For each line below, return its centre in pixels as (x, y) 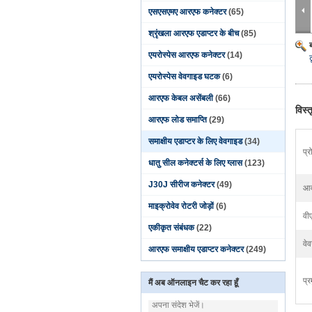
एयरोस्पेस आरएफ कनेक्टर (187, 55)
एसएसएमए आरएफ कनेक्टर (187, 12)
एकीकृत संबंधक (171, 228)
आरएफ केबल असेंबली (181, 98)
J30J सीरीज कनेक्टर (181, 185)
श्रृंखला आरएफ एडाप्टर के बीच (194, 33)
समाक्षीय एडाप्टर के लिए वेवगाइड (195, 141)
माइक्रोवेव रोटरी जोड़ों (181, 206)
